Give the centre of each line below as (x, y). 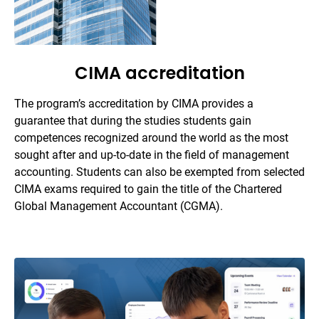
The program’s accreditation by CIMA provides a (134, 103)
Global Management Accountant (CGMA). (119, 206)
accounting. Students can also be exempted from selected (159, 172)
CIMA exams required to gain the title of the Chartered (148, 189)
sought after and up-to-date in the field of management (152, 155)
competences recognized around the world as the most (151, 137)
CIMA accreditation (159, 73)
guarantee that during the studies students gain (133, 120)
